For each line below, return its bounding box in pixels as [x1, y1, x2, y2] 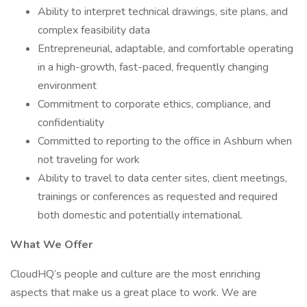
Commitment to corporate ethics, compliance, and [38, 97, 271, 112]
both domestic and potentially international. [38, 208, 243, 223]
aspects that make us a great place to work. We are [10, 285, 257, 300]
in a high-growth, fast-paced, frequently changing [38, 60, 269, 75]
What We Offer [10, 237, 93, 252]
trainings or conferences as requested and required [38, 189, 278, 204]
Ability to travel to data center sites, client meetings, [38, 171, 287, 186]
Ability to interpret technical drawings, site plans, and [38, 4, 288, 19]
